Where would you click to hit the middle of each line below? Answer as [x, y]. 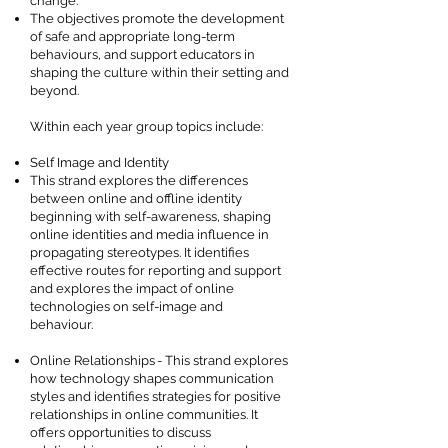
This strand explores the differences [139, 180]
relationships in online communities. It [144, 414]
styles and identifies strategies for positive [155, 396]
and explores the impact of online [132, 288]
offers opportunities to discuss [120, 432]
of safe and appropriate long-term [132, 36]
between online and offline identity [136, 198]
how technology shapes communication [152, 378]
